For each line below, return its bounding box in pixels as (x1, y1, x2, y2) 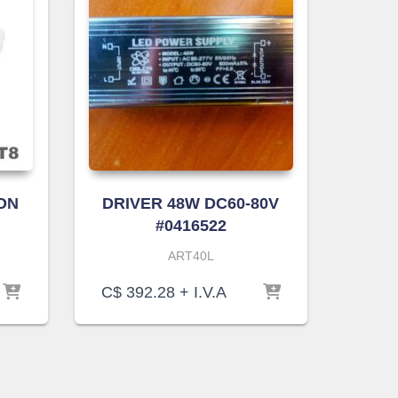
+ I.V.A (174, 283, 227, 301)
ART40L (167, 248, 214, 263)
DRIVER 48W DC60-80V (102, 194, 280, 212)
